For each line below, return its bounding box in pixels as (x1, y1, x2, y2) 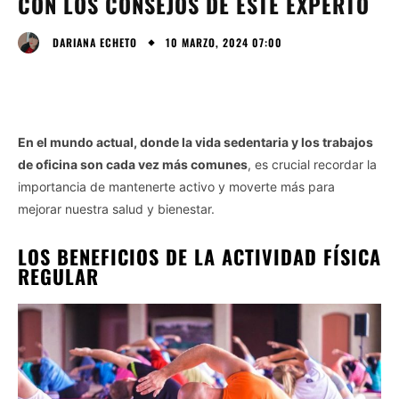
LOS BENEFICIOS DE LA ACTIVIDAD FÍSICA (18, 241, 381, 271)
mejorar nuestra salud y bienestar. (18, 200, 215, 216)
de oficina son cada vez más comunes (18, 156, 248, 172)
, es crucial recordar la (248, 156, 377, 172)
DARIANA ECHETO (53, 34, 137, 50)
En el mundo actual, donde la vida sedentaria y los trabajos (18, 134, 373, 150)
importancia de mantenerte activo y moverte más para (18, 178, 335, 194)
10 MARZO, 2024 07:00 (166, 34, 282, 50)
